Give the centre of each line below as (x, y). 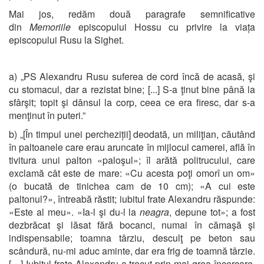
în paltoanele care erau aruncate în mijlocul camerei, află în (132, 147)
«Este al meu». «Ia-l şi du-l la (75, 212)
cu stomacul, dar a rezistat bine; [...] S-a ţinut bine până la (132, 89)
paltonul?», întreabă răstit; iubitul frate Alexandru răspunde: (132, 199)
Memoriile (54, 27)
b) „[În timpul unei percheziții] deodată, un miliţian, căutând (132, 134)
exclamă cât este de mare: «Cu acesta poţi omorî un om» (132, 173)
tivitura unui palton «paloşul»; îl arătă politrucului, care (132, 160)
